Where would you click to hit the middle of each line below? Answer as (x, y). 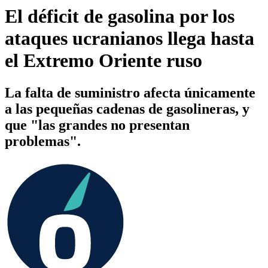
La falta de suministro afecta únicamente (130, 92)
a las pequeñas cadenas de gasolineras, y (127, 109)
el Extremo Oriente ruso (103, 61)
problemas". (43, 141)
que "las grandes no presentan (97, 125)
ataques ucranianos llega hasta (130, 39)
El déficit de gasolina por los (120, 16)
